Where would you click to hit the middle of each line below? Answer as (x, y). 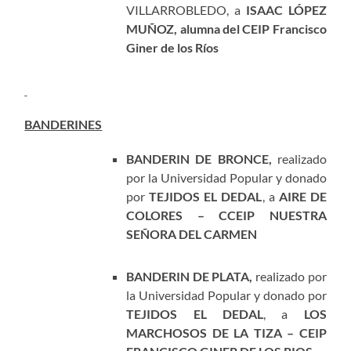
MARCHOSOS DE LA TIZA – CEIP (226, 333)
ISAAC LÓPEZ (286, 10)
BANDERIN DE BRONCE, (202, 159)
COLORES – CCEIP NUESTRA (226, 215)
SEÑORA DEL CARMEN (192, 234)
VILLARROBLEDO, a (186, 10)
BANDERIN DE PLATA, (191, 277)
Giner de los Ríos (173, 48)
